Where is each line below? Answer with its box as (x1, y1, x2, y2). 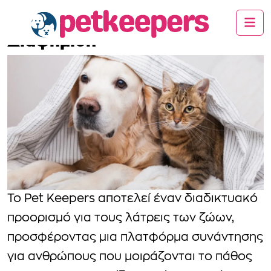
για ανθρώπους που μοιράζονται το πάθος (7, 251, 252, 263)
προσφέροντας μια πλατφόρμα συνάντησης (7, 232, 263, 244)
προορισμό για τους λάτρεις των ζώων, (7, 212, 234, 224)
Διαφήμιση (7, 31, 96, 50)
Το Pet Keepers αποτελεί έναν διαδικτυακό (7, 193, 258, 205)
